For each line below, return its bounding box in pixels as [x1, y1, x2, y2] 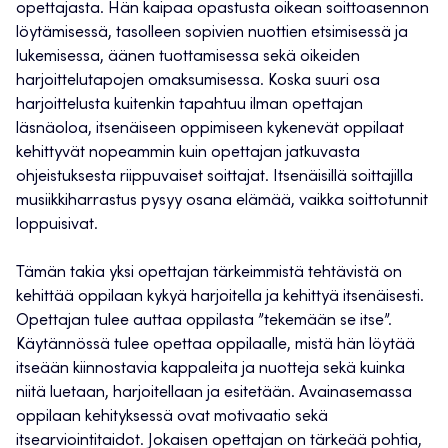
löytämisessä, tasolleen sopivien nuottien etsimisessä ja [16, 25, 408, 42]
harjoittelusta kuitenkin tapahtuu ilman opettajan [16, 97, 363, 114]
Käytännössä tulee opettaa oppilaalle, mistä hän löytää [16, 337, 415, 354]
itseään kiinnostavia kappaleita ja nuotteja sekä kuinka [16, 361, 405, 378]
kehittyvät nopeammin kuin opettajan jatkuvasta [16, 145, 360, 162]
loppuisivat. [16, 217, 98, 234]
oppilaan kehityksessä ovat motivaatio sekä [16, 409, 328, 426]
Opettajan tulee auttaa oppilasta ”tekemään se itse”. [16, 313, 392, 330]
